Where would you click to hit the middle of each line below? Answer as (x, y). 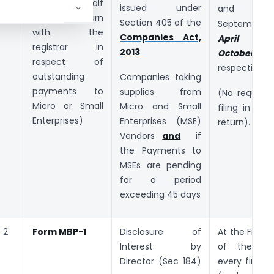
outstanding (58, 76)
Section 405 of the (161, 23)
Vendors (141, 135)
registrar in (68, 47)
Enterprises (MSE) (161, 121)
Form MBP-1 (59, 231)
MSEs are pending (161, 165)
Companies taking (161, 77)
